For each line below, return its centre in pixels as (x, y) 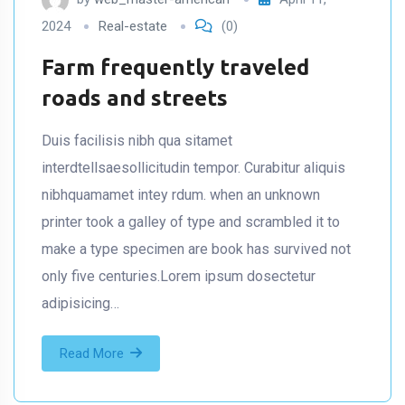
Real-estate (133, 26)
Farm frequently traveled (175, 67)
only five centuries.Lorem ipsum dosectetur (179, 276)
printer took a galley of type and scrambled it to (191, 221)
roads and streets (135, 98)
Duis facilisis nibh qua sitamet (137, 140)
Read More (92, 353)
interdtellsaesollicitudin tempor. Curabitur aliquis (193, 167)
